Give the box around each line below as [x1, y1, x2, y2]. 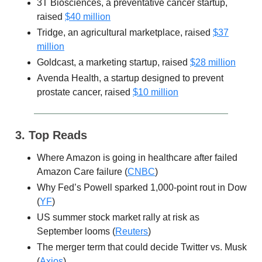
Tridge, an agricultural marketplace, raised [37, 27, 213, 38]
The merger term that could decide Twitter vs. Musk [37, 242, 247, 253]
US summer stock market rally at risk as [37, 212, 199, 223]
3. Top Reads [15, 129, 87, 142]
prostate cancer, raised [37, 87, 133, 98]
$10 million [133, 87, 178, 98]
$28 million [190, 57, 236, 68]
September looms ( [37, 226, 115, 237]
